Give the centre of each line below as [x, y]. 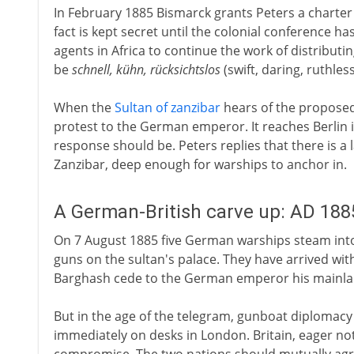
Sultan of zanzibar [167, 107]
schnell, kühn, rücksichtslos [146, 70]
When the [84, 107]
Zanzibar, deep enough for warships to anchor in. [200, 164]
